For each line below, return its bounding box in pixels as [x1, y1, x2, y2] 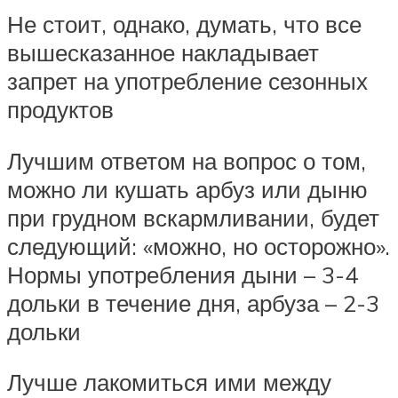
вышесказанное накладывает [7, 37, 319, 67]
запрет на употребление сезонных [7, 66, 368, 95]
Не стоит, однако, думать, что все [7, 9, 362, 38]
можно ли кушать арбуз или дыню [7, 174, 368, 203]
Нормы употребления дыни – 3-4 [7, 259, 358, 289]
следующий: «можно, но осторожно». [7, 231, 390, 260]
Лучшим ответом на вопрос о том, [7, 146, 366, 175]
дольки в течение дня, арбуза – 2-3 [7, 288, 379, 317]
